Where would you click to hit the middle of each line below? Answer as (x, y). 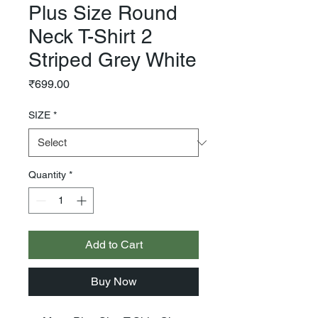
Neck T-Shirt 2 (91, 36)
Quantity (47, 175)
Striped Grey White (113, 60)
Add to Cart (114, 245)
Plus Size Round (103, 13)
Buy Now (114, 281)
